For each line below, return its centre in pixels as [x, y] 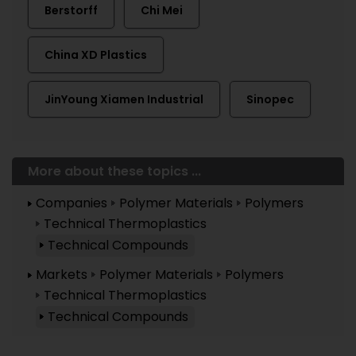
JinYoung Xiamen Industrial [124, 99]
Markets [62, 275]
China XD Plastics [96, 55]
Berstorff [71, 10]
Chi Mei [162, 10]
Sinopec [270, 99]
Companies [72, 203]
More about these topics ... [114, 171]
